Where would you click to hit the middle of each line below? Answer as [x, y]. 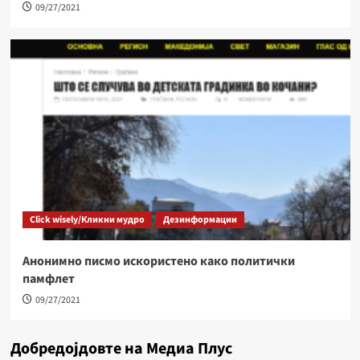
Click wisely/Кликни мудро [87, 220]
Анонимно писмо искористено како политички [158, 262]
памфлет [48, 279]
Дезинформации [200, 220]
